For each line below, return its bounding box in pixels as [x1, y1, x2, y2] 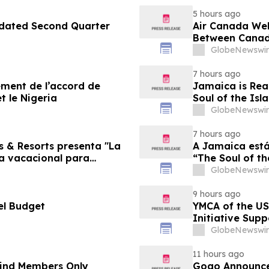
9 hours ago [192, 188, 241, 199]
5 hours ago [192, 8, 241, 19]
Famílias [192, 163, 234, 176]
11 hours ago [192, 248, 244, 259]
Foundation [192, 223, 250, 236]
